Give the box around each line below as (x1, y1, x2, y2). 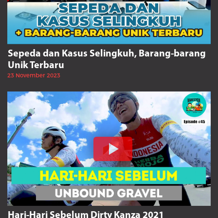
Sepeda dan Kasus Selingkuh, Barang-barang (8, 49, 206, 59)
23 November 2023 (7, 72, 60, 79)
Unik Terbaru (8, 61, 64, 71)
